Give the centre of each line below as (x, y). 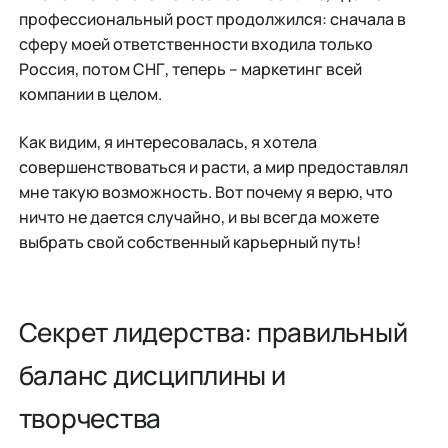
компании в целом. (90, 94)
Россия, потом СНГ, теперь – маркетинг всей (190, 69)
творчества (90, 417)
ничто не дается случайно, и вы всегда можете (198, 216)
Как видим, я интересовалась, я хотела (167, 141)
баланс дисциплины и (152, 374)
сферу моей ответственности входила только (195, 44)
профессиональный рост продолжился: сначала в (212, 19)
